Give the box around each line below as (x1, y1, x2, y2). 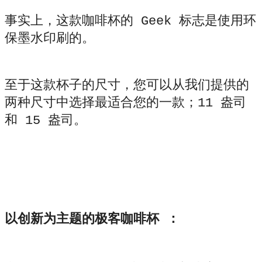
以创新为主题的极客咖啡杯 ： (5, 212, 180, 227)
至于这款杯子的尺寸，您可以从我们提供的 (5, 78, 249, 93)
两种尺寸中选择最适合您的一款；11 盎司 (5, 95, 246, 111)
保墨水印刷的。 (5, 31, 95, 46)
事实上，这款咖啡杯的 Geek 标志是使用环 (5, 13, 256, 29)
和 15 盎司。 (5, 113, 87, 128)
